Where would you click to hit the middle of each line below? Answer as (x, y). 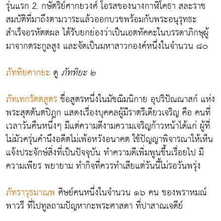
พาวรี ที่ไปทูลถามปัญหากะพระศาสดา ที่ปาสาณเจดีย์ (94, 206)
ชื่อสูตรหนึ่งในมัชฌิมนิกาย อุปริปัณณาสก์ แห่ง (138, 99)
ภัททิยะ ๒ (78, 73)
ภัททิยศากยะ (30, 73)
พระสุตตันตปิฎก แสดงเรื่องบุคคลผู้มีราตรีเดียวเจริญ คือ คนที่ (108, 112)
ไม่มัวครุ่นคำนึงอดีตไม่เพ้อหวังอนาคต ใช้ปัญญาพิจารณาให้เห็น (110, 139)
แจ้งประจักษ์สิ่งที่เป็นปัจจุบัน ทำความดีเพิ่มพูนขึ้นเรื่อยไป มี (105, 152)
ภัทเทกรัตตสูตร (33, 99)
